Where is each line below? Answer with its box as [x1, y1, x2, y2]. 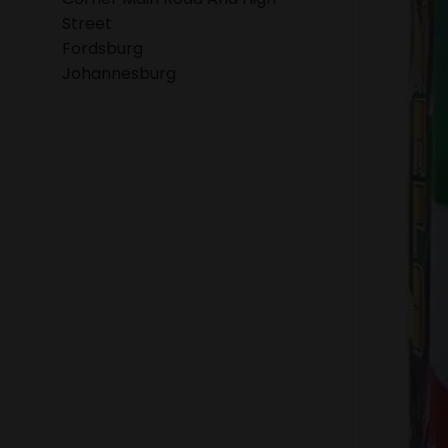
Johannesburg [62, 62, 176, 86]
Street [62, 12, 112, 36]
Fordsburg [62, 37, 143, 61]
